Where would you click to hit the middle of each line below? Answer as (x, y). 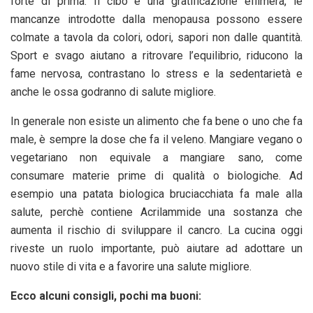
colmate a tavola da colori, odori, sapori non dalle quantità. (156, 37)
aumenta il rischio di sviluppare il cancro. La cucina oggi (156, 230)
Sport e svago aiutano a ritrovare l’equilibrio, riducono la (156, 55)
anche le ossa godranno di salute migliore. (113, 92)
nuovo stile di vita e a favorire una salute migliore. (131, 266)
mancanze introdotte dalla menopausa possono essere (156, 19)
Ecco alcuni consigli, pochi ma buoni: (106, 296)
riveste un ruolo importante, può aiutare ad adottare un (156, 248)
